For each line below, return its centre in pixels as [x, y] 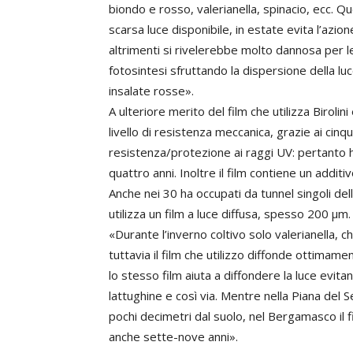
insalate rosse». [151, 91]
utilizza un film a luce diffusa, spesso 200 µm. [230, 214]
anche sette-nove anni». [173, 336]
